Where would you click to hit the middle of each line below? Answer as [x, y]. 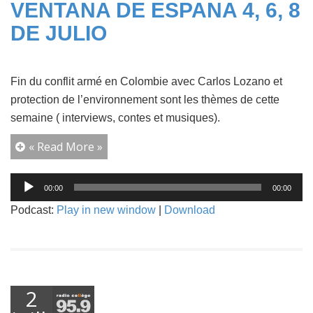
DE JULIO [59, 33]
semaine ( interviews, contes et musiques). [115, 117]
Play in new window [106, 210]
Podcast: [34, 210]
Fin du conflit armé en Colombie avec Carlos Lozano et [146, 81]
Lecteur [27, 179]
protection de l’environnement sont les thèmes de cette [145, 99]
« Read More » [66, 146]
